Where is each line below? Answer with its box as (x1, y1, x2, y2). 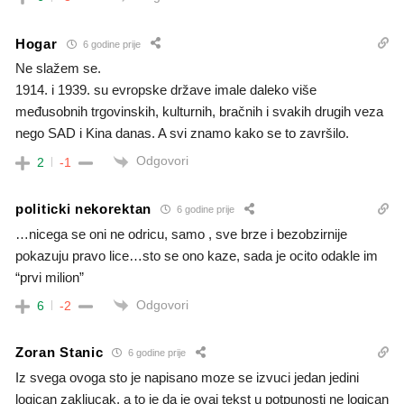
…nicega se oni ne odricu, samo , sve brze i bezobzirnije (15, 225, 347, 242)
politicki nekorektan (15, 201, 151, 217)
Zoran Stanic (15, 344, 104, 361)
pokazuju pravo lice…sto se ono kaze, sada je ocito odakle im (15, 247, 378, 263)
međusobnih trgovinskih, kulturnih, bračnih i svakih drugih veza (15, 104, 383, 120)
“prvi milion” (15, 269, 84, 285)
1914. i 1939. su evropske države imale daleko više (15, 82, 317, 98)
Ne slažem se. (15, 60, 101, 77)
